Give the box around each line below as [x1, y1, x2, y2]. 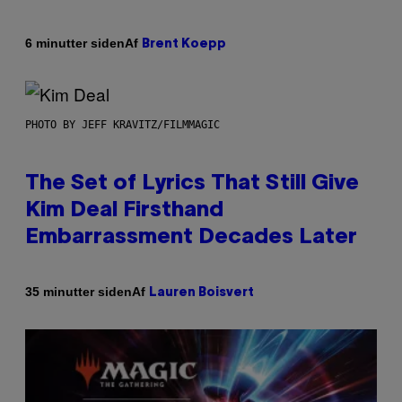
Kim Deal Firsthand [25, 200, 223, 221]
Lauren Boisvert [149, 286, 254, 299]
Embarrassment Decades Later [25, 227, 357, 248]
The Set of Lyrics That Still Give [25, 173, 359, 194]
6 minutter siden [25, 36, 125, 51]
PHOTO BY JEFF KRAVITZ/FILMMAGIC [25, 118, 220, 131]
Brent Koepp [142, 38, 226, 50]
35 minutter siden [25, 284, 132, 300]
